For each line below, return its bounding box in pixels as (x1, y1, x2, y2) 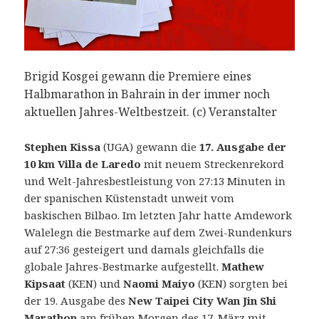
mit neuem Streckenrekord (141, 157, 285, 172)
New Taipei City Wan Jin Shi (128, 293, 277, 308)
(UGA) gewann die (100, 140, 200, 155)
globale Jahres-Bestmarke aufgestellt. (24, 259, 222, 274)
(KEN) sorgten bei (195, 276, 288, 291)
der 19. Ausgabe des (24, 293, 129, 308)
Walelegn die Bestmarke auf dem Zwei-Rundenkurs (24, 225, 293, 240)
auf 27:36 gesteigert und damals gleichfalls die (24, 242, 265, 257)
